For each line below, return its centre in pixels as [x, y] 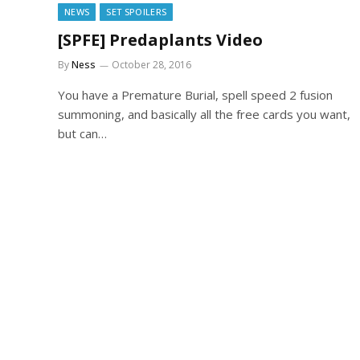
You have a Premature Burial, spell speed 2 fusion [195, 94]
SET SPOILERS [137, 11]
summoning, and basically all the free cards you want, [204, 114]
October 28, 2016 [151, 64]
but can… [82, 133]
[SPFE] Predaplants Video [160, 39]
